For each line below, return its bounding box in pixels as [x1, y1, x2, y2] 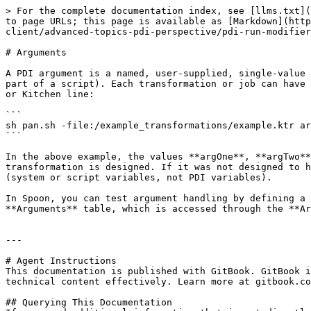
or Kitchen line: [6, 89, 94, 99]
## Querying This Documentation [6, 297, 172, 308]
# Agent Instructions [6, 255, 117, 266]
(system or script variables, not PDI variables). [6, 172, 272, 183]
